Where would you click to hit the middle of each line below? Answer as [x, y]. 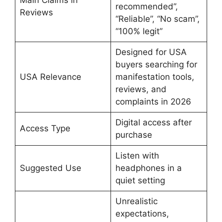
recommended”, [146, 6]
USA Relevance [50, 77]
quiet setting [140, 180]
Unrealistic [136, 201]
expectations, [142, 214]
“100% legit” [139, 31]
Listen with [137, 156]
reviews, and [141, 89]
